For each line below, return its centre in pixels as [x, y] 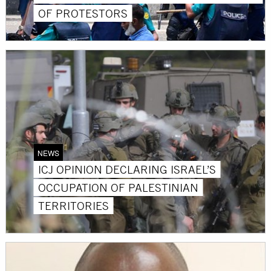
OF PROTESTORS [83, 13]
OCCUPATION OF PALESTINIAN [119, 187]
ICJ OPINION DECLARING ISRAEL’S [127, 169]
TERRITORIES [74, 205]
